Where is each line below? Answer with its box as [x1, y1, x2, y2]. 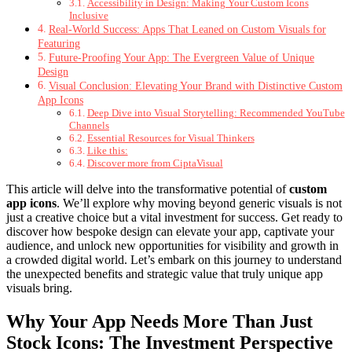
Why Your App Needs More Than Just [6, 311, 313, 332]
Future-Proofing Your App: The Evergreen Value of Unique [48, 51, 314, 64]
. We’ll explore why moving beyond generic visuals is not [57, 196, 342, 211]
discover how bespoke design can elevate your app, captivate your [6, 225, 334, 239]
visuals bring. [6, 281, 72, 295]
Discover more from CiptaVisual [86, 157, 223, 170]
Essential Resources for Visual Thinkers [86, 132, 255, 145]
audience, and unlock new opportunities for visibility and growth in [6, 239, 339, 253]
